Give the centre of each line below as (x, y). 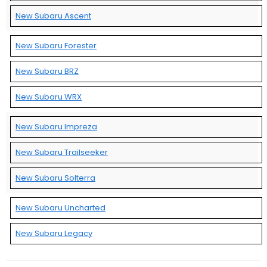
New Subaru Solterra (55, 178)
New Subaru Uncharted (60, 207)
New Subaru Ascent (53, 15)
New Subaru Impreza (56, 126)
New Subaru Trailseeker (62, 152)
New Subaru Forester (56, 45)
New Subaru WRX (49, 97)
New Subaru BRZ (47, 71)
